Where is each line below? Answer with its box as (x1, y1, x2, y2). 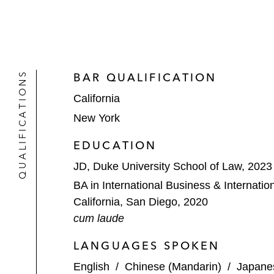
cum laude (73, 212, 124, 224)
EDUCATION (73, 138, 157, 152)
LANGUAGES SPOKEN (73, 239, 220, 253)
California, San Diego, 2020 (73, 196, 208, 208)
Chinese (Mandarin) (125, 261, 221, 273)
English (73, 261, 109, 273)
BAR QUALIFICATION (73, 70, 217, 84)
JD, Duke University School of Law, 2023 (73, 160, 272, 172)
